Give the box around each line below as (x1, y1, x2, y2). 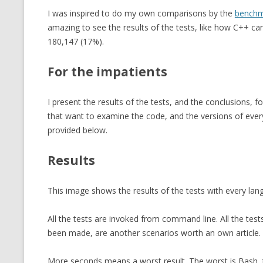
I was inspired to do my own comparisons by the (47, 8, 235, 19)
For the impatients (47, 63, 167, 80)
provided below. (47, 124, 107, 136)
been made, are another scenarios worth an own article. (47, 227, 261, 238)
